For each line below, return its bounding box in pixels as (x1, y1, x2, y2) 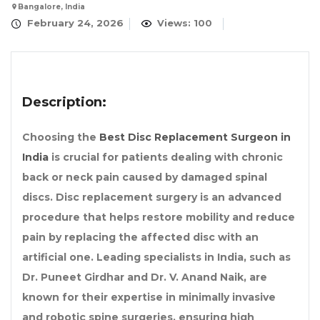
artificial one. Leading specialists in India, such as (22, 251, 291, 264)
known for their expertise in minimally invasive (22, 291, 276, 304)
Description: (22, 94, 106, 111)
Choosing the (22, 131, 99, 144)
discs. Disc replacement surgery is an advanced (22, 191, 281, 204)
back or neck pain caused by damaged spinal (22, 171, 267, 184)
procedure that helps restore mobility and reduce (22, 211, 295, 224)
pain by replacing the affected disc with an (22, 231, 259, 244)
